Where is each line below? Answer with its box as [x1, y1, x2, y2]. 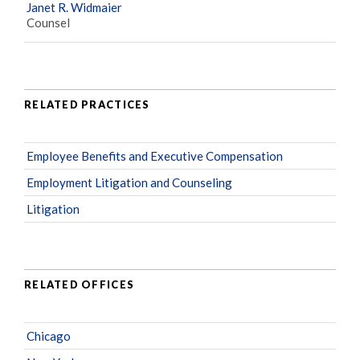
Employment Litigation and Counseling [27, 175, 232, 190]
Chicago [27, 329, 71, 344]
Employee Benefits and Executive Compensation [27, 149, 283, 164]
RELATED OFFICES [24, 277, 135, 291]
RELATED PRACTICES [24, 97, 150, 111]
